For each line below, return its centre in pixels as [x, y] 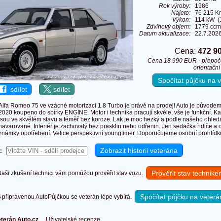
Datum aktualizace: [165, 34]
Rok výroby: [175, 6]
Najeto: [181, 13]
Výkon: [181, 20]
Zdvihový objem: [168, 27]
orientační [206, 68]
